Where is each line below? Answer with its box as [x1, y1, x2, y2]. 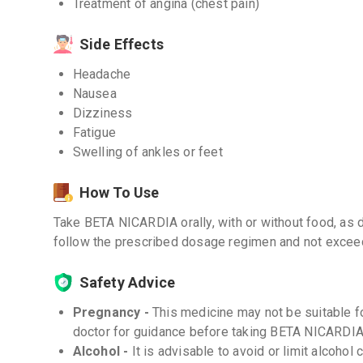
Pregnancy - [72, 305, 152, 320]
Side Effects [79, 36, 164, 53]
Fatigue [72, 125, 116, 140]
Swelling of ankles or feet [72, 144, 223, 160]
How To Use [79, 184, 160, 201]
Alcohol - [72, 344, 132, 359]
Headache [72, 66, 131, 82]
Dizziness [72, 105, 133, 121]
